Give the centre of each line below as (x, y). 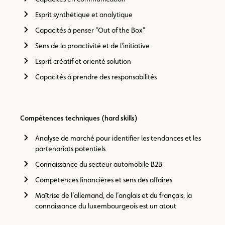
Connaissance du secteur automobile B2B (99, 164)
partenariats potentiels (70, 149)
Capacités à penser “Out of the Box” (90, 30)
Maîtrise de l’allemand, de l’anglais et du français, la (114, 195)
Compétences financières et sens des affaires (104, 180)
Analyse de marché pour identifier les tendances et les (118, 138)
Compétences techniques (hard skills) (79, 118)
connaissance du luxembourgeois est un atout (106, 206)
